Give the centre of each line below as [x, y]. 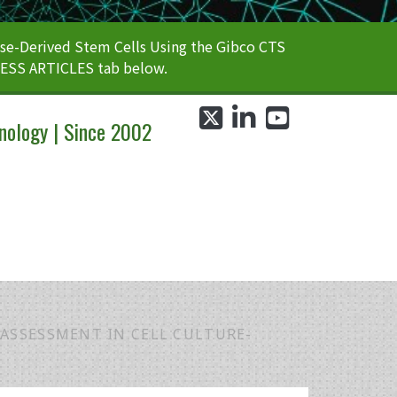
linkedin [280, 121]
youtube [313, 121]
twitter [244, 121]
